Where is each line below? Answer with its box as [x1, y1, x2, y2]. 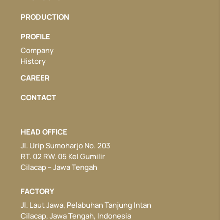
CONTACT [21, 92, 56, 103]
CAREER [21, 72, 50, 83]
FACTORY [21, 186, 55, 196]
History [21, 55, 46, 66]
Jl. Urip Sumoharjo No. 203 [21, 140, 110, 151]
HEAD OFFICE [21, 126, 68, 137]
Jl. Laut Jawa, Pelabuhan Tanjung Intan [21, 199, 152, 210]
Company [21, 45, 54, 55]
